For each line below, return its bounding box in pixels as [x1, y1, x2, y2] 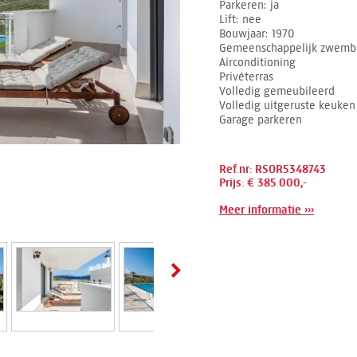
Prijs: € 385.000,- [219, 176, 307, 190]
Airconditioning [219, 55, 296, 69]
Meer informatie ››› [219, 203, 314, 217]
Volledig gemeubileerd [219, 84, 335, 98]
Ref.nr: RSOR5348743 [219, 163, 326, 176]
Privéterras [219, 69, 273, 84]
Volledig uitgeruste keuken [219, 98, 355, 112]
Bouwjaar [219, 26, 265, 41]
